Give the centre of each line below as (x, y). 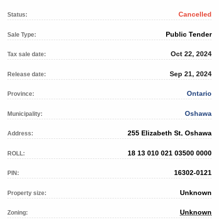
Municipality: (25, 114)
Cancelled (195, 14)
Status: (17, 15)
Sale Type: (22, 34)
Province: (21, 94)
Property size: (27, 193)
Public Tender (189, 34)
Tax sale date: (27, 55)
